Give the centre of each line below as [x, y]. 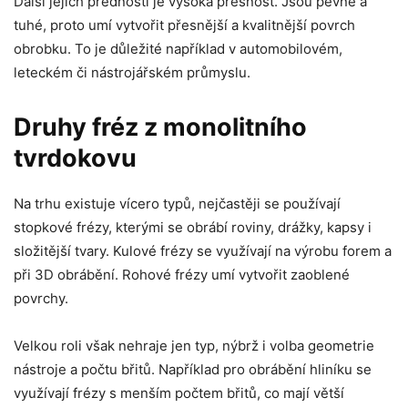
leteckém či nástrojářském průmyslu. [132, 72]
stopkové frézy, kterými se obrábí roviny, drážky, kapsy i [193, 227]
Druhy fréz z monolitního [160, 127]
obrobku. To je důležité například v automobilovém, [178, 48]
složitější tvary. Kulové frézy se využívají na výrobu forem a [203, 250]
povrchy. [41, 298]
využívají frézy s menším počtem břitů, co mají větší [179, 393]
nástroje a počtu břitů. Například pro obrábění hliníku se [193, 369]
